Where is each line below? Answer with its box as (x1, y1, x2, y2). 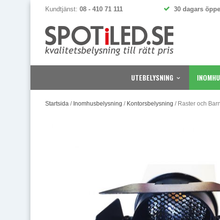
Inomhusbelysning (73, 100, 122, 107)
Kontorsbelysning (127, 100, 173, 107)
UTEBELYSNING (131, 72, 173, 82)
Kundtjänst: (45, 5, 80, 13)
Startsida (45, 100, 69, 107)
